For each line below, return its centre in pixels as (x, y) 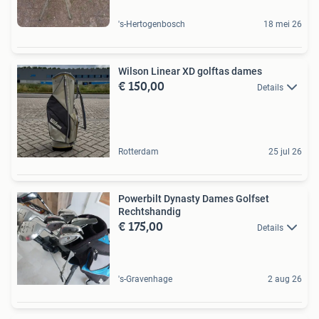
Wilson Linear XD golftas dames (190, 71)
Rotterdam (138, 151)
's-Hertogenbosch (152, 24)
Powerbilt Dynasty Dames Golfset (194, 198)
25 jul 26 (285, 151)
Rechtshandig (150, 211)
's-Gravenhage (145, 279)
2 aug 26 (285, 279)
